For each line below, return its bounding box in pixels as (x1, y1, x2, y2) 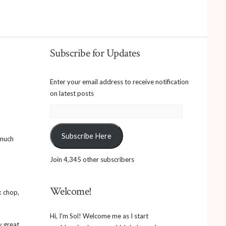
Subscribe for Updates (49, 46, 140, 61)
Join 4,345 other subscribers (49, 155, 134, 163)
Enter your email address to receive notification (49, 78, 189, 86)
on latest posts (49, 89, 94, 97)
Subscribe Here (61, 131, 111, 140)
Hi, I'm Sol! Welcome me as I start (49, 211, 148, 220)
